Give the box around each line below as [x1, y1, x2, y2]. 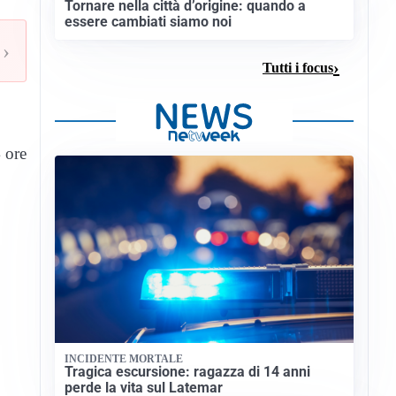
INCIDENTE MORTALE [65, 352, 184, 365]
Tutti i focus [263, 59, 333, 75]
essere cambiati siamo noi [65, 13, 232, 31]
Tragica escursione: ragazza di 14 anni [65, 363, 311, 381]
